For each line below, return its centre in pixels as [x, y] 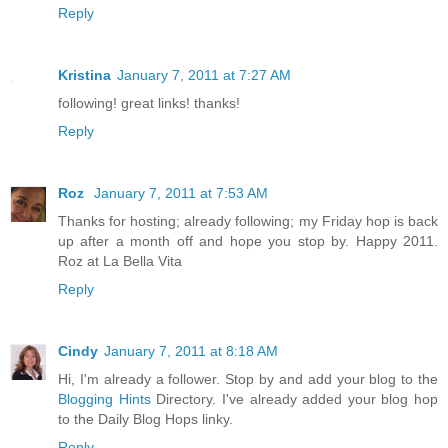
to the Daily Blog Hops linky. [145, 419]
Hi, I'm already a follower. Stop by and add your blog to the [248, 379]
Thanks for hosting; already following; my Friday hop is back [248, 221]
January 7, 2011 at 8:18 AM [191, 351]
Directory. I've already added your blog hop [294, 399]
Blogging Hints [104, 399]
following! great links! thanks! [149, 103]
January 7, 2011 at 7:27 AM [204, 75]
